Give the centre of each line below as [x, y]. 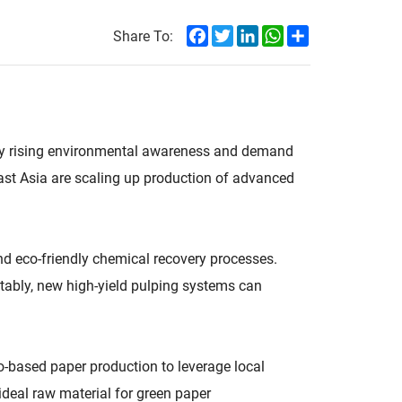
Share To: [143, 35]
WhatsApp [316, 32]
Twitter [255, 32]
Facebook [239, 32]
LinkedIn [285, 32]
